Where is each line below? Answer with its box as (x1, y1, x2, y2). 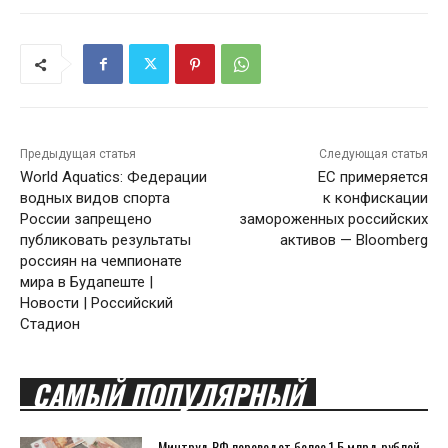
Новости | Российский (20, 294, 173, 313)
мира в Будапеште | (20, 273, 153, 292)
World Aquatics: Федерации (20, 168, 207, 187)
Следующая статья (318, 147, 428, 162)
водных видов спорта (20, 189, 170, 208)
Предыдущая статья (20, 147, 136, 162)
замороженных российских (238, 210, 428, 229)
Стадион (20, 315, 80, 334)
